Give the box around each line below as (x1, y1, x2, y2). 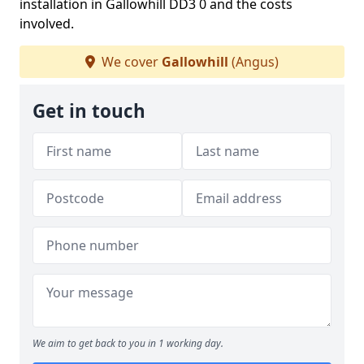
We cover (98, 53, 162, 71)
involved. (19, 15, 74, 32)
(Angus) (228, 53, 279, 71)
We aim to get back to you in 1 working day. (32, 336, 223, 350)
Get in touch (32, 98, 145, 123)
